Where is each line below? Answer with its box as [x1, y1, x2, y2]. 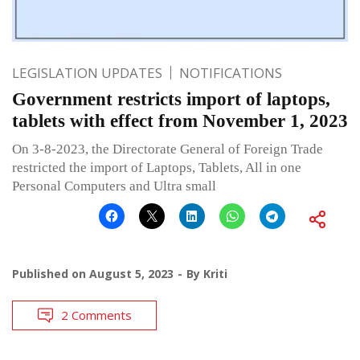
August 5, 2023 [89, 265, 174, 281]
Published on [12, 265, 89, 281]
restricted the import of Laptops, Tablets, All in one [12, 159, 301, 175]
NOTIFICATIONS [179, 63, 282, 82]
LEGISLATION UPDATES [12, 63, 162, 82]
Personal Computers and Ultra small [12, 178, 216, 194]
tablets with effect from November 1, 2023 [12, 110, 348, 131]
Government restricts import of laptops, [12, 88, 330, 109]
